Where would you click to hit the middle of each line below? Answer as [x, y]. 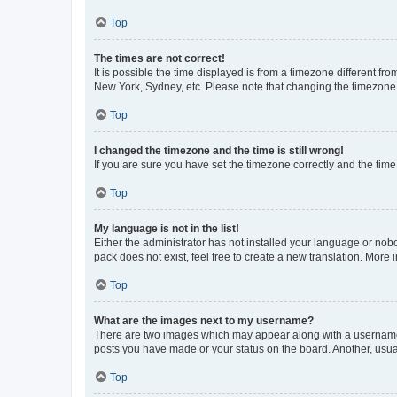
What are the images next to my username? [204, 320]
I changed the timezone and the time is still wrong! [219, 150]
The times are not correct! [160, 58]
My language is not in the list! [167, 228]
